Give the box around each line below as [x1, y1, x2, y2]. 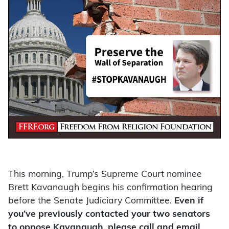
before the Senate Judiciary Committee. [8, 197, 174, 206]
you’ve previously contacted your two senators [8, 210, 210, 219]
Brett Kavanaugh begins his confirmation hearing [8, 184, 213, 193]
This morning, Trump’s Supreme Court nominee [8, 170, 202, 179]
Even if [174, 197, 203, 206]
